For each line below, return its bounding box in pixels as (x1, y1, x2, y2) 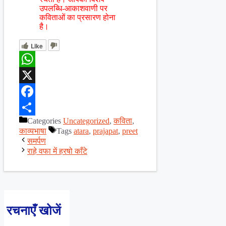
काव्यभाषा (19, 127, 46, 136)
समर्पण (27, 137, 46, 146)
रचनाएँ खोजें (7, 204, 61, 218)
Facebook (19, 103, 50, 112)
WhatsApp (19, 71, 53, 80)
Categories (27, 117, 63, 126)
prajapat (93, 127, 118, 136)
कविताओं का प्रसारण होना (39, 13, 116, 22)
